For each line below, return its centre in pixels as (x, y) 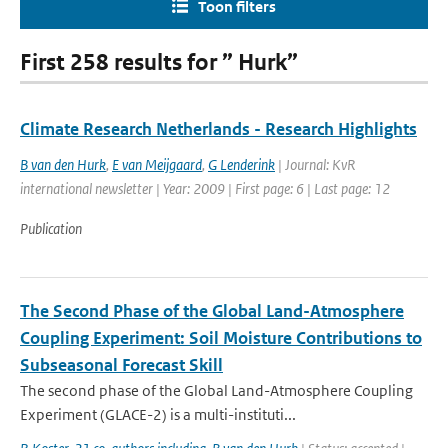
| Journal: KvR (315, 164)
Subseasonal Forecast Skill (121, 365)
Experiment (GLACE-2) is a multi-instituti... (158, 414)
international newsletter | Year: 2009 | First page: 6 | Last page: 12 (205, 188)
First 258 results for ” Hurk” (159, 62)
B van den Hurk (63, 164)
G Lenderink (241, 164)
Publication (51, 228)
